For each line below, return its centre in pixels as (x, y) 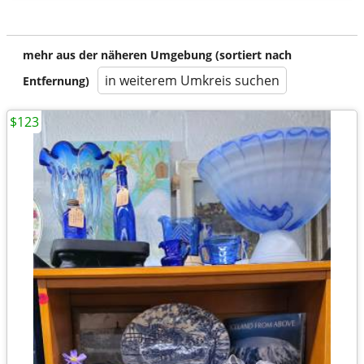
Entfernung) (56, 81)
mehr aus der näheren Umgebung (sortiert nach (157, 55)
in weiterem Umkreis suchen (192, 80)
